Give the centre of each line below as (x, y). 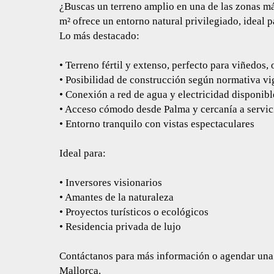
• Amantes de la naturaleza (117, 197)
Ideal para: (83, 153)
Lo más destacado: (99, 36)
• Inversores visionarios (111, 183)
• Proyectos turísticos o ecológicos (134, 212)
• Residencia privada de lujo (120, 227)
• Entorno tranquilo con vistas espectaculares (157, 124)
